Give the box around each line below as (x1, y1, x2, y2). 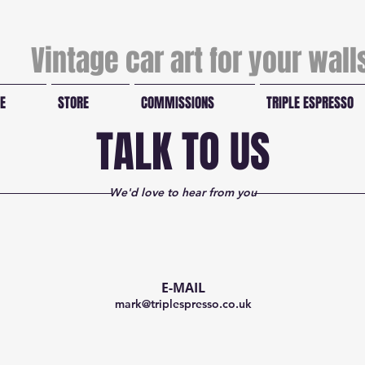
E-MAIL (161, 279, 205, 297)
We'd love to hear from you (109, 185, 257, 200)
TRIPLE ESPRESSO (266, 93, 354, 114)
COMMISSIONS (141, 93, 214, 114)
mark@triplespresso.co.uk (114, 297, 252, 312)
